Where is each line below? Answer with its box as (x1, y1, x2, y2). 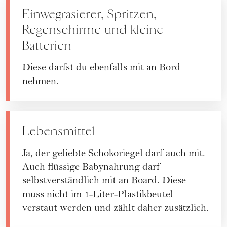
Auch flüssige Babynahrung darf (22, 162, 160, 173)
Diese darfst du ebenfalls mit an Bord (22, 63, 180, 74)
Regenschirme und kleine (22, 21, 164, 38)
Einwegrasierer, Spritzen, (22, 6, 157, 22)
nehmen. (22, 77, 59, 88)
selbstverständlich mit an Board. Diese (22, 176, 186, 187)
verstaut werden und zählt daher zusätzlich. (22, 203, 209, 214)
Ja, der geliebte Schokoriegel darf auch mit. (22, 148, 205, 160)
